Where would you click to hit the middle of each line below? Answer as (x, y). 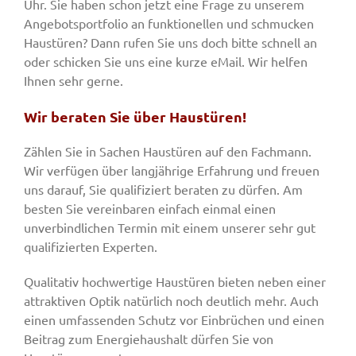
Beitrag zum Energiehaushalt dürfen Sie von (149, 339)
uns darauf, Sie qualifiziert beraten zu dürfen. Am (163, 190)
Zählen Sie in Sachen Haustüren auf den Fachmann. (168, 151)
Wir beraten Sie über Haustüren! (135, 117)
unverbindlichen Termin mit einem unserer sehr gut (170, 228)
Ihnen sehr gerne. (74, 81)
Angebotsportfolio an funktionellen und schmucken (169, 23)
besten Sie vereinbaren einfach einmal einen (150, 209)
